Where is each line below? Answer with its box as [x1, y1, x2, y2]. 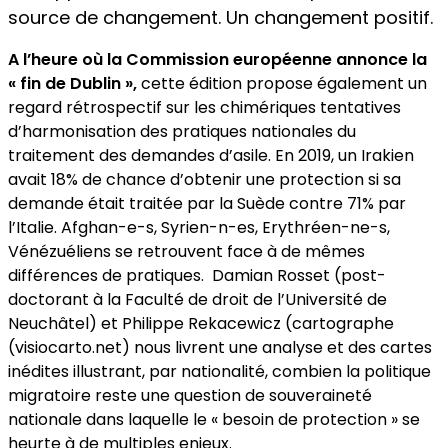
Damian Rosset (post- [212, 264, 386, 288]
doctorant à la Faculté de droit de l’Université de [8, 288, 387, 312]
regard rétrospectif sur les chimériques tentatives [8, 96, 401, 120]
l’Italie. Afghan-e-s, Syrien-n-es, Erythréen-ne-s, [8, 216, 390, 240]
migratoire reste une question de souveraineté [8, 384, 372, 408]
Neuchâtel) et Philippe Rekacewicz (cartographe [8, 312, 394, 336]
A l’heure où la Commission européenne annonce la [8, 48, 427, 72]
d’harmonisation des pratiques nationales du [8, 120, 356, 144]
